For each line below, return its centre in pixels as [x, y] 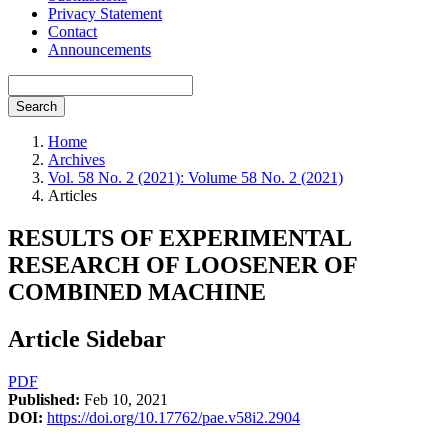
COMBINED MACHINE [137, 291]
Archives [76, 159]
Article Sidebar [87, 338]
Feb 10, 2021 [124, 399]
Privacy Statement [105, 13]
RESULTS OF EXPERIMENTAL [179, 237]
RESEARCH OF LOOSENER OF [182, 264]
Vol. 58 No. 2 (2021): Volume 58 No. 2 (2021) [195, 177]
